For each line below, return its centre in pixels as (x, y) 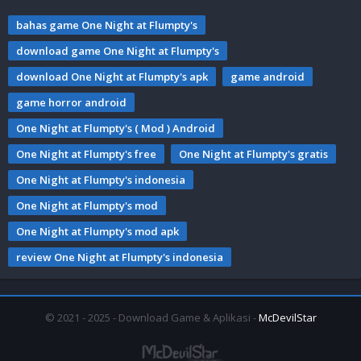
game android (268, 77)
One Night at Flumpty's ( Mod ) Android (116, 129)
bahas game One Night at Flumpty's (107, 25)
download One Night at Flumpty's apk (112, 77)
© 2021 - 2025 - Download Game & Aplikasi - (151, 318)
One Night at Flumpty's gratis (253, 154)
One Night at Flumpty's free (86, 154)
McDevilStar (287, 318)
